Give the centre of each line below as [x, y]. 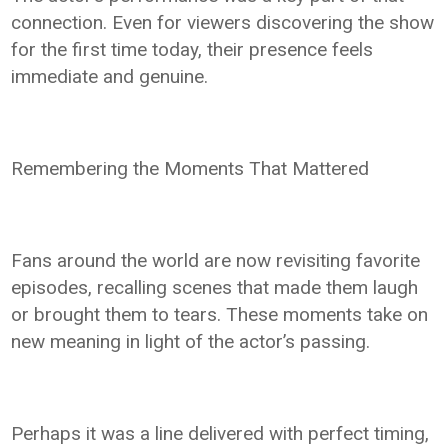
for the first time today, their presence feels [192, 50]
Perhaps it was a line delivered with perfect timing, [220, 434]
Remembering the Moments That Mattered [190, 169]
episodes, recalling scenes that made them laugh [215, 288]
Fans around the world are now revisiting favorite [216, 261]
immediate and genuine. [110, 77]
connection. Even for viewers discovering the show [223, 23]
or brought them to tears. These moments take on [220, 315]
